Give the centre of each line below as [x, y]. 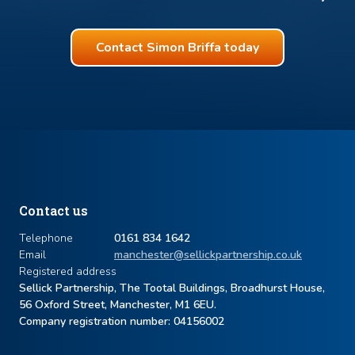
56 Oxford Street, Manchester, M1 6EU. [118, 305]
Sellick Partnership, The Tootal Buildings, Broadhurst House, [172, 288]
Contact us [53, 210]
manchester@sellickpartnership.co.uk [208, 255]
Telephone [46, 238]
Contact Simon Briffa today [177, 48]
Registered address [68, 271]
